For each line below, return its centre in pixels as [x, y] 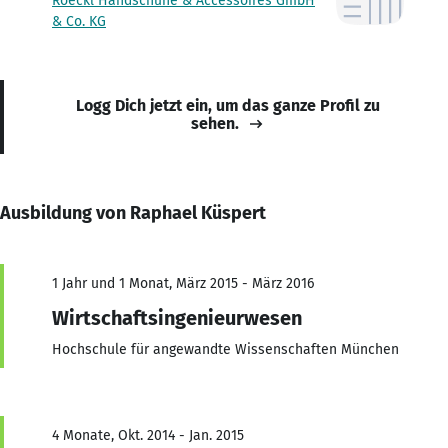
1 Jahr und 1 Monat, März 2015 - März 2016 [183, 283]
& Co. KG [79, 21]
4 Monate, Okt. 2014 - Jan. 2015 [148, 435]
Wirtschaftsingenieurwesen [177, 317]
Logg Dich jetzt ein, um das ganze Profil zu [228, 105]
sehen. [215, 123]
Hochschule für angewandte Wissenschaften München [225, 349]
